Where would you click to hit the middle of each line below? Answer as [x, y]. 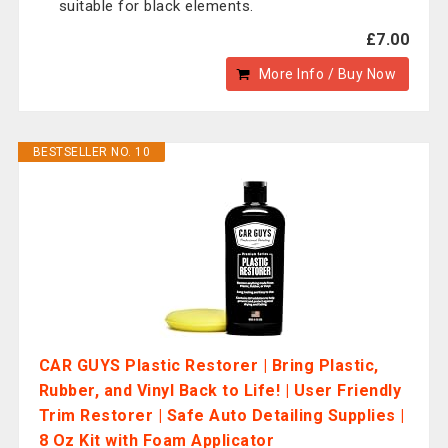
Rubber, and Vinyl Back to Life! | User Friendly [220, 390]
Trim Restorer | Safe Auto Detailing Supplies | [221, 415]
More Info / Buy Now [327, 74]
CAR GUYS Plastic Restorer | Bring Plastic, [208, 365]
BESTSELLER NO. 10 [91, 152]
